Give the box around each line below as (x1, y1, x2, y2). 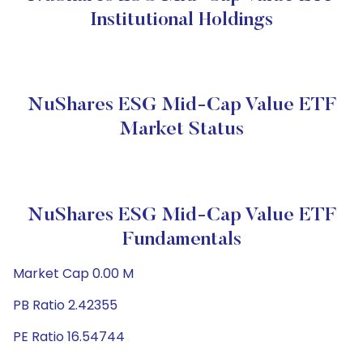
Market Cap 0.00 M (13, 264, 134, 283)
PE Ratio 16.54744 (13, 327, 125, 346)
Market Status (119, 120, 244, 139)
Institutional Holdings (90, 11, 273, 30)
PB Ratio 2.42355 (13, 296, 117, 314)
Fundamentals (122, 230, 241, 250)
